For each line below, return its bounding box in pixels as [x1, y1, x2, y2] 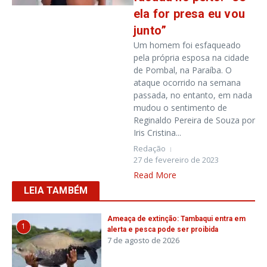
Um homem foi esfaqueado [133, 39, 241, 51]
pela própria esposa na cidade [133, 52, 249, 63]
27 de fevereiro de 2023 [133, 154, 219, 165]
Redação [133, 143, 166, 154]
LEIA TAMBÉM [24, 185, 88, 196]
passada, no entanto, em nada [133, 89, 252, 101]
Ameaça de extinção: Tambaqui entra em [107, 215, 246, 223]
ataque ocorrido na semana [133, 77, 241, 88]
